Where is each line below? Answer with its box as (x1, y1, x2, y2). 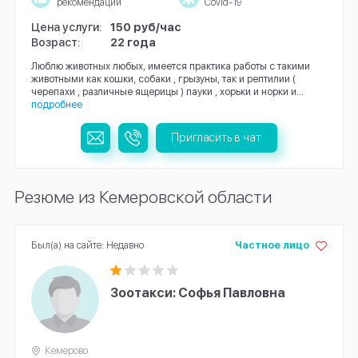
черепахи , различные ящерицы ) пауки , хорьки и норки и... (30, 86, 304, 98)
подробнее (30, 98, 82, 111)
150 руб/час (110, 19, 182, 34)
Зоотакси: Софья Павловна (110, 285, 286, 301)
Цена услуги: (30, 19, 102, 34)
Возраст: (30, 35, 81, 50)
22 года (110, 35, 157, 50)
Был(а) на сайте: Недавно (30, 238, 144, 251)
